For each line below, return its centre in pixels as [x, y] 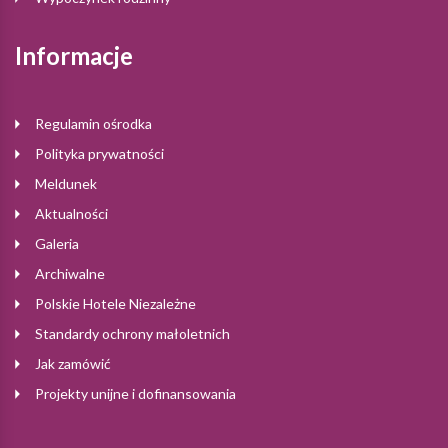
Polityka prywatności [99, 153]
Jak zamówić [73, 363]
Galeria [57, 243]
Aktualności [71, 213]
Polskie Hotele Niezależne [115, 303]
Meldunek [66, 183]
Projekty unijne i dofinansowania [135, 393]
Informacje [74, 55]
